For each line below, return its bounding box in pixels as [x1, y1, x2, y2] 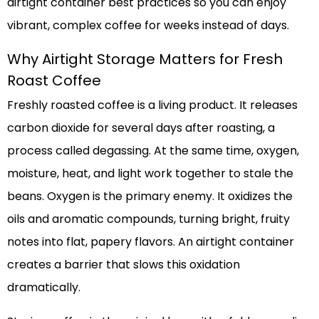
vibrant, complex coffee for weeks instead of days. [7, 16, 289, 33]
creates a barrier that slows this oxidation [7, 256, 240, 273]
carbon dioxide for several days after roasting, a [7, 119, 275, 136]
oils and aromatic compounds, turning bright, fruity [7, 210, 290, 227]
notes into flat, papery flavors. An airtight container [7, 233, 294, 250]
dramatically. [7, 278, 80, 296]
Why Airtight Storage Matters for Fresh [7, 48, 283, 69]
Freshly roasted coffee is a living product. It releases [7, 96, 298, 113]
